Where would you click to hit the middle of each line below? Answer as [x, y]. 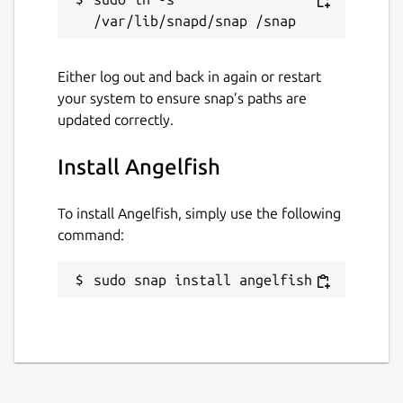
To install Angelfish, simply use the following [199, 213]
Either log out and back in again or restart [189, 76]
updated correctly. [116, 119]
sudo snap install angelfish [203, 279]
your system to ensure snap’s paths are [182, 98]
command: [91, 234]
